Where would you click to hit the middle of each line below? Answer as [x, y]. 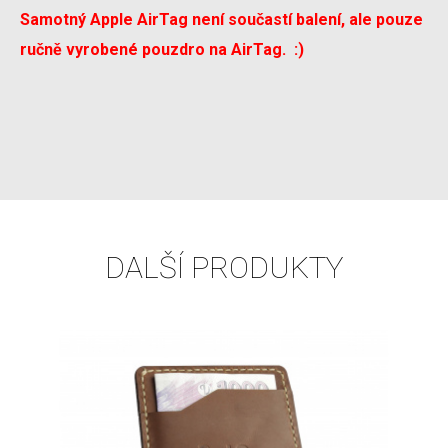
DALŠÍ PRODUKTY [224, 268]
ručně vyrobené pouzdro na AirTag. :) [162, 50]
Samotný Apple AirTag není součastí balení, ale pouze [221, 20]
